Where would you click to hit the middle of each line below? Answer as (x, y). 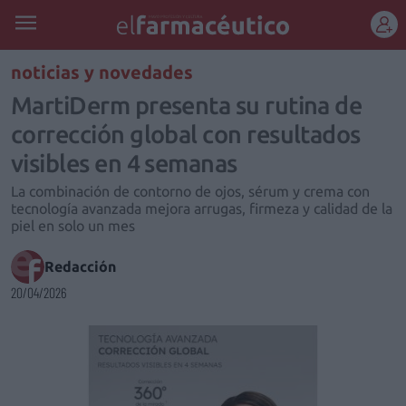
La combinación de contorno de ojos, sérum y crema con (190, 191)
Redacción (80, 266)
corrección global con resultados (186, 134)
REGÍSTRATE (203, 68)
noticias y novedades (102, 72)
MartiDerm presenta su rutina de (187, 105)
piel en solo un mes (73, 226)
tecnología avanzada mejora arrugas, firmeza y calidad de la (202, 208)
